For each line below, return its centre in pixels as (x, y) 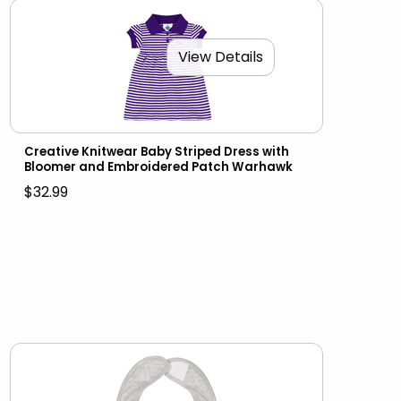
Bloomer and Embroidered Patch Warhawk (158, 166)
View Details (220, 57)
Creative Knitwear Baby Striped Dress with (156, 151)
